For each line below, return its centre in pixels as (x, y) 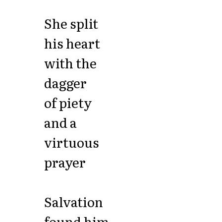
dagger (65, 83)
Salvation (73, 202)
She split (71, 23)
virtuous (71, 142)
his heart (72, 43)
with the (70, 63)
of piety (68, 103)
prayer (65, 162)
